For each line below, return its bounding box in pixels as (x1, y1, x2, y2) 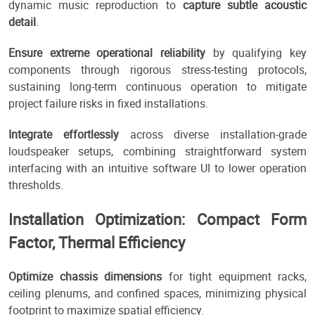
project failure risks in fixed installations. (8, 96, 208, 112)
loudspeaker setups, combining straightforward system (8, 143, 307, 160)
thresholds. (8, 177, 63, 193)
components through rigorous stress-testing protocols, (8, 62, 307, 78)
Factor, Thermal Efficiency (8, 232, 185, 253)
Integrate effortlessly (8, 127, 119, 143)
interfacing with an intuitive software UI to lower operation (8, 160, 307, 176)
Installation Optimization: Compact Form (8, 209, 307, 230)
